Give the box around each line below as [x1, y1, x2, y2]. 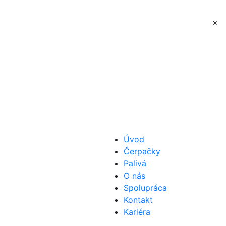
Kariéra [124, 207, 150, 217]
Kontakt [124, 195, 153, 205]
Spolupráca [124, 183, 167, 193]
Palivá [124, 158, 146, 168]
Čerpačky [124, 146, 160, 156]
